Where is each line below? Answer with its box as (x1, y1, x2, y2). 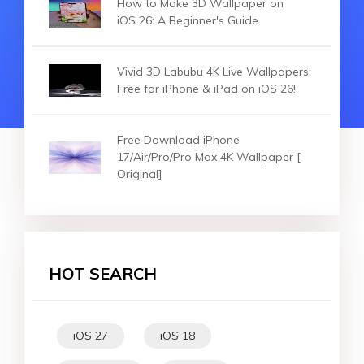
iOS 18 (160, 328, 195, 344)
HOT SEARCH (49, 263, 157, 284)
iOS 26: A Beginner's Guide (117, 13, 258, 28)
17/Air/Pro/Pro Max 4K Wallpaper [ (117, 149, 301, 165)
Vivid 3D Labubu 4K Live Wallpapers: (117, 64, 311, 80)
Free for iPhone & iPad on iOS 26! (117, 81, 296, 97)
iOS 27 (73, 328, 108, 344)
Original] (117, 167, 162, 182)
